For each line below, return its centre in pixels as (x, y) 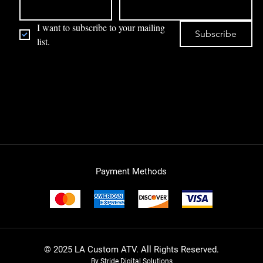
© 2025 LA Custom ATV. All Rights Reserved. (131, 249)
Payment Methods (131, 171)
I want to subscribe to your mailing (101, 27)
